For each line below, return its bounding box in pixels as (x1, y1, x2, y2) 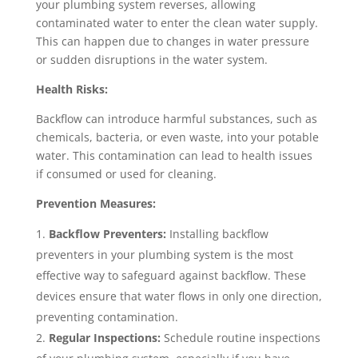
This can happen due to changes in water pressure (35, 34, 309, 50)
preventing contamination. (35, 309, 178, 325)
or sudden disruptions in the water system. (35, 52, 268, 68)
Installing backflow (165, 226, 268, 242)
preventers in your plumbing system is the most (35, 247, 293, 263)
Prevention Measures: (35, 196, 156, 212)
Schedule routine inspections (160, 330, 320, 346)
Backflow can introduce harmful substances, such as (35, 111, 317, 127)
